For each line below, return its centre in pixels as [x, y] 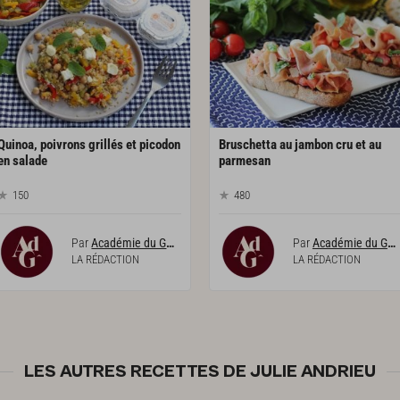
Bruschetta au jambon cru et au [300, 145]
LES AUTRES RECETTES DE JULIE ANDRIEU [200, 371]
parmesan [244, 161]
